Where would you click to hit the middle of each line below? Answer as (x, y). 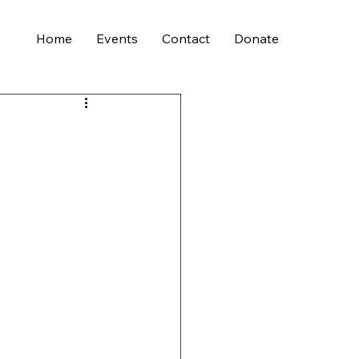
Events (117, 38)
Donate (256, 38)
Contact (186, 38)
